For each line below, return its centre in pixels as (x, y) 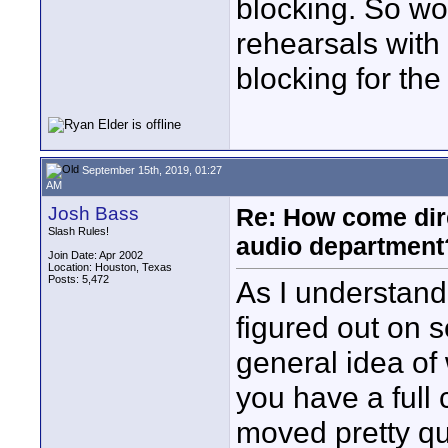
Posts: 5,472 (78, 279)
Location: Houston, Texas (110, 267)
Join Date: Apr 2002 (95, 255)
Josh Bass (93, 213)
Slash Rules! (78, 231)
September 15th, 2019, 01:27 (150, 169)
